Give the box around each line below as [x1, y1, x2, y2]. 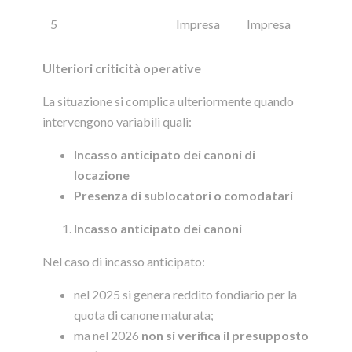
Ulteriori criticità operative [42, 60, 201, 76]
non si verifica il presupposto [141, 328, 309, 343]
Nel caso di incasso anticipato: [42, 254, 205, 269]
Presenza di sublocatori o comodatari [74, 188, 293, 203]
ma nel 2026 [74, 328, 141, 343]
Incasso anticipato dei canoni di [74, 147, 255, 163]
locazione [74, 167, 130, 183]
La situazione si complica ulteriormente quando [42, 93, 294, 109]
